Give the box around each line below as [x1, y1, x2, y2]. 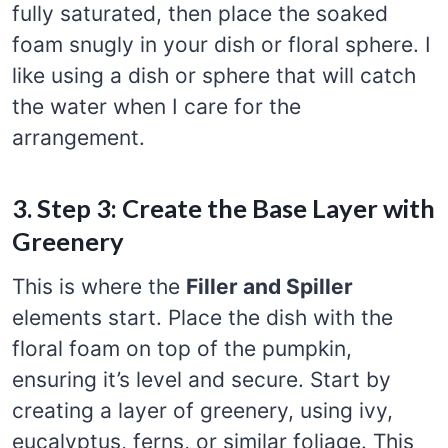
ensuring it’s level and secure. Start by [12, 366, 391, 392]
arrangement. [12, 125, 145, 151]
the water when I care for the [12, 94, 301, 120]
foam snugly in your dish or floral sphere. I [12, 32, 431, 58]
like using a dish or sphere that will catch [12, 63, 416, 89]
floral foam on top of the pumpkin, [12, 335, 352, 361]
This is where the [12, 273, 186, 299]
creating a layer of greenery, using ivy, [12, 397, 393, 423]
